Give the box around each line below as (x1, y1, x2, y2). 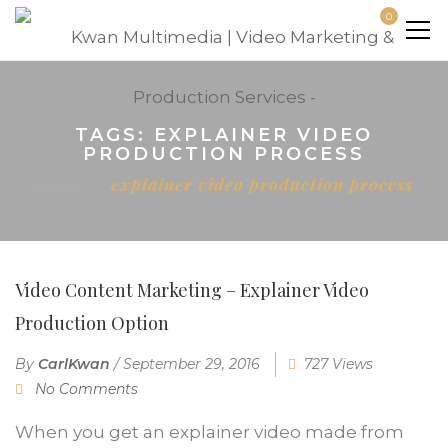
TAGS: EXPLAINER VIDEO (75, 123, 373, 146)
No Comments (35, 379, 138, 398)
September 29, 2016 (123, 354, 260, 373)
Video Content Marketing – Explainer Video (15, 277, 369, 302)
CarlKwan (38, 354, 110, 373)
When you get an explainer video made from (15, 421, 404, 442)
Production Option (15, 310, 169, 335)
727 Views (304, 354, 373, 373)
